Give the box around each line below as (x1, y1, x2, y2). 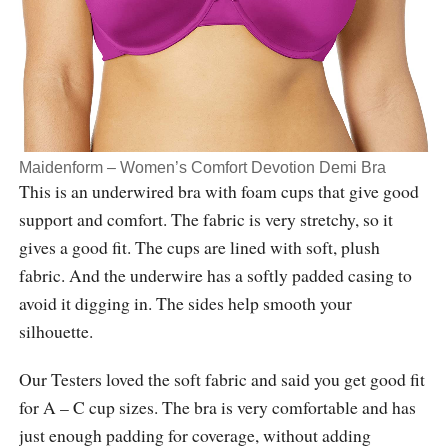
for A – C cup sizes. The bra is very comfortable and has (18, 394, 416, 419)
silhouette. (18, 318, 93, 343)
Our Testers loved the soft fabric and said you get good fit (18, 366, 425, 391)
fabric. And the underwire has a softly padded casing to (18, 262, 412, 287)
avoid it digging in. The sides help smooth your (18, 290, 352, 315)
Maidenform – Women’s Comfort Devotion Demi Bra (18, 158, 386, 176)
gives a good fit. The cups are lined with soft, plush (18, 234, 380, 259)
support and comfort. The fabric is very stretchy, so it (18, 206, 393, 231)
